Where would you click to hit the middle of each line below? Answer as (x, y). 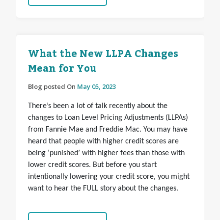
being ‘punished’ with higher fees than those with (106, 153)
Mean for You (62, 69)
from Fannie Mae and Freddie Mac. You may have (108, 130)
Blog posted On (52, 87)
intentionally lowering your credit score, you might (109, 177)
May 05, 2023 (96, 87)
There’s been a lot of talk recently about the (97, 106)
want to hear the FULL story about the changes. (103, 189)
